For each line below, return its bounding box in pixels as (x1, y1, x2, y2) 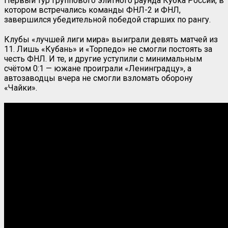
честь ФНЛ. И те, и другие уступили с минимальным (4, 53, 202, 64)
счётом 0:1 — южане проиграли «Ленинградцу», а (4, 63, 191, 73)
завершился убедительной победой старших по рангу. (4, 14, 211, 24)
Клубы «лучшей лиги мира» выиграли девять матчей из (4, 34, 218, 44)
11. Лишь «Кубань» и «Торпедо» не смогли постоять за (4, 44, 212, 54)
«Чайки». (4, 82, 37, 93)
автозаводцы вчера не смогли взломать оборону (4, 73, 193, 83)
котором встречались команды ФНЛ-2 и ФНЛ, (4, 5, 181, 15)
